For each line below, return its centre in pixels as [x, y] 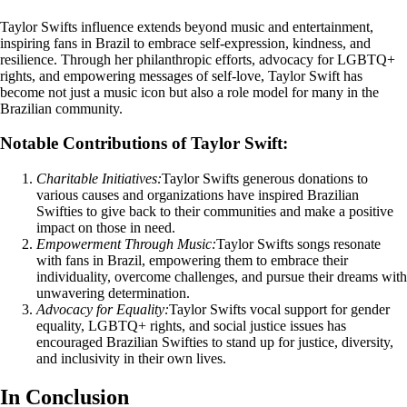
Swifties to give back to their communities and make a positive [215, 212]
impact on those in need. [106, 228]
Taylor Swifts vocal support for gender [279, 310]
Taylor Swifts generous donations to [265, 179]
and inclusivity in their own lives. [131, 359]
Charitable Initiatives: [99, 179]
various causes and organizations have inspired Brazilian [198, 195]
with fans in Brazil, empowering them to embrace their [192, 261]
